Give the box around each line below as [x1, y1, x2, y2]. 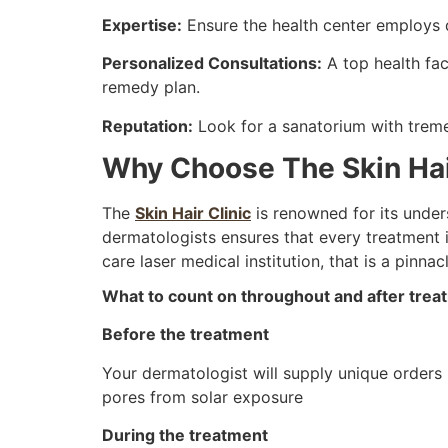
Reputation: [102, 115, 193, 136]
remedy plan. [102, 77, 200, 98]
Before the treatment [102, 324, 269, 345]
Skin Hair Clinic [135, 202, 251, 223]
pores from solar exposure [102, 386, 303, 407]
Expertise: [102, 14, 182, 35]
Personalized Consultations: [102, 53, 322, 74]
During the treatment [102, 425, 268, 446]
